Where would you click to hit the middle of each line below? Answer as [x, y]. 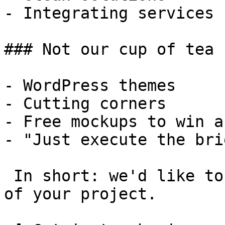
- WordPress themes [90, 85]
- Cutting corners [85, 103]
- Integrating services [109, 13]
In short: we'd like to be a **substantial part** [9, 176]
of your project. [80, 194]
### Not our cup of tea [109, 49]
